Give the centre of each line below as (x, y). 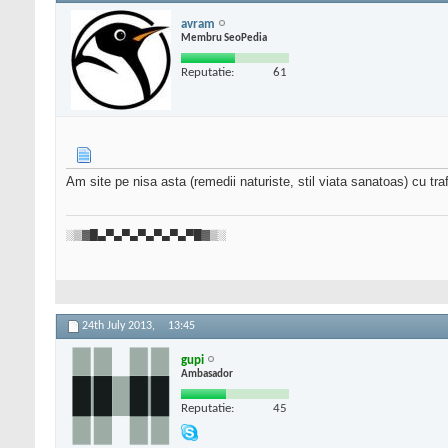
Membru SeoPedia (224, 38)
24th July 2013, (120, 326)
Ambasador (207, 374)
